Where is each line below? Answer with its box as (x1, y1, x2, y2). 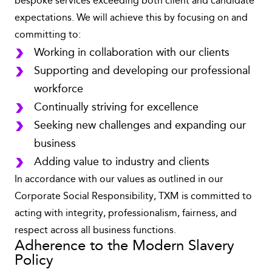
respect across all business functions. (15, 226, 176, 236)
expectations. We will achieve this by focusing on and (15, 13, 248, 23)
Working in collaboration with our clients (34, 47, 229, 58)
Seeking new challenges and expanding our (34, 120, 246, 131)
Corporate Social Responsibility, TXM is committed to (15, 192, 252, 202)
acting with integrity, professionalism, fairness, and (15, 209, 237, 219)
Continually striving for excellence (34, 102, 199, 113)
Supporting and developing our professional (34, 66, 250, 76)
